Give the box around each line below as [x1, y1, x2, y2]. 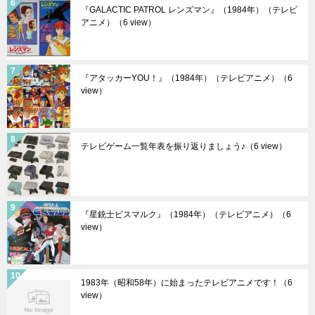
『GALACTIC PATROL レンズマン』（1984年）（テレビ [81, 5, 297, 15]
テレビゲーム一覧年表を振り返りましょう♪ [81, 141, 245, 152]
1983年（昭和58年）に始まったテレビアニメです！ [81, 278, 279, 288]
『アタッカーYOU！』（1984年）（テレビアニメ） [81, 73, 279, 84]
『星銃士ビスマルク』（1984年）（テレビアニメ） [81, 210, 278, 220]
